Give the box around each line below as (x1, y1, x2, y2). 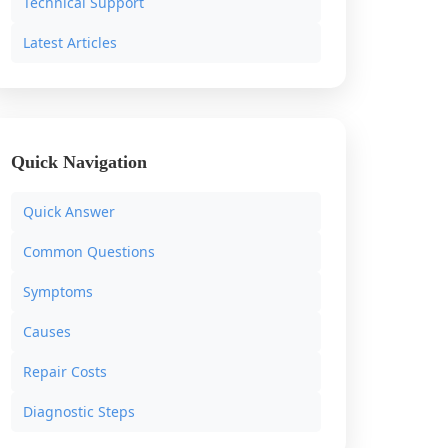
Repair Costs (23, 362, 107, 381)
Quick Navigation (11, 152, 147, 172)
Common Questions (23, 242, 155, 261)
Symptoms (23, 282, 93, 301)
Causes (23, 322, 71, 341)
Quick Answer (23, 202, 115, 221)
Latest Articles (23, 33, 117, 52)
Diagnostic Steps (23, 402, 135, 421)
